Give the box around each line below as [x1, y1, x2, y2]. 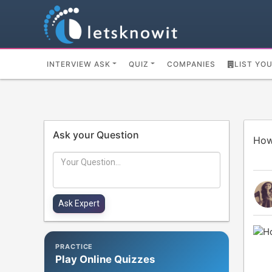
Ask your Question [53, 129, 139, 141]
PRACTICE [55, 242, 93, 251]
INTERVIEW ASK [47, 59, 110, 69]
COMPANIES [167, 59, 216, 69]
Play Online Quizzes [55, 253, 155, 265]
